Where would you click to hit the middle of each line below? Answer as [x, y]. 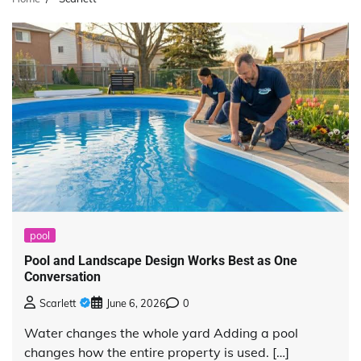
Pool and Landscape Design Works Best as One [161, 260]
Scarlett [58, 303]
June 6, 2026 [136, 303]
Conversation [62, 276]
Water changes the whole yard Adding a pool [161, 333]
